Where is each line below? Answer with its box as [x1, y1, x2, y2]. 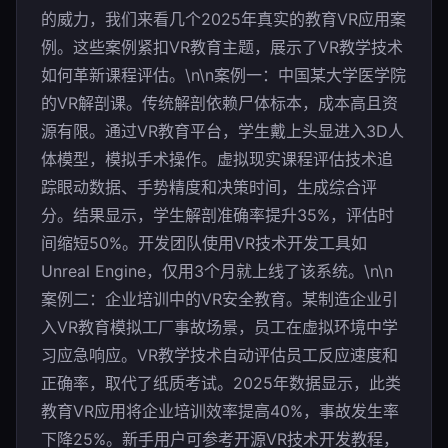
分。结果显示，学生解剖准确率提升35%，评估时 [41, 205, 394, 225]
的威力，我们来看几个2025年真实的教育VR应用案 [41, 9, 406, 29]
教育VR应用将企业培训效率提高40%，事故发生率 [41, 401, 399, 421]
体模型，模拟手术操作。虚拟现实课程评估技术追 [41, 149, 393, 169]
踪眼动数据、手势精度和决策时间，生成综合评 [41, 177, 377, 197]
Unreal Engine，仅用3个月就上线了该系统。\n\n [41, 261, 393, 281]
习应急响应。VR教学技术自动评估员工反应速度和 [41, 345, 398, 365]
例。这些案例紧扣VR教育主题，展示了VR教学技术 [41, 37, 403, 57]
